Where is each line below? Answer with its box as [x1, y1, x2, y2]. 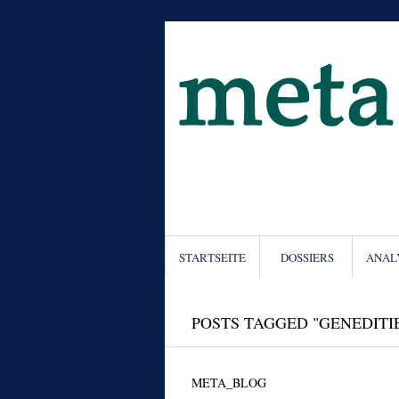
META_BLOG [191, 374, 266, 391]
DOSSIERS [280, 249, 334, 265]
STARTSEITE [178, 249, 246, 265]
